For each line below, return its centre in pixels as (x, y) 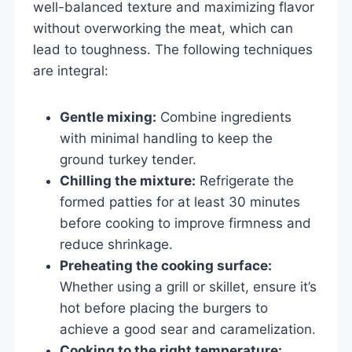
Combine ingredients (224, 117)
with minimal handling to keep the (166, 138)
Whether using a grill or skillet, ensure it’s (188, 286)
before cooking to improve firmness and (185, 223)
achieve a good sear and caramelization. (188, 329)
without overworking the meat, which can (163, 28)
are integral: (71, 70)
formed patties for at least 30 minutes (180, 202)
